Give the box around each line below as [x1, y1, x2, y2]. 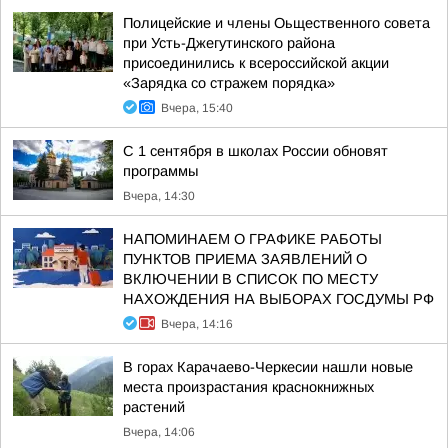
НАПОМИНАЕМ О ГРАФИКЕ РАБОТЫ [123, 231, 382, 247]
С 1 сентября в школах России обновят [123, 143, 388, 159]
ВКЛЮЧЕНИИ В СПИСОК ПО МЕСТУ [123, 271, 378, 287]
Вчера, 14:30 [123, 189, 195, 203]
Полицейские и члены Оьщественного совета [123, 15, 430, 31]
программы [123, 163, 198, 179]
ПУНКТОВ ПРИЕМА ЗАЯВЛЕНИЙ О [123, 251, 367, 267]
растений [123, 399, 185, 415]
